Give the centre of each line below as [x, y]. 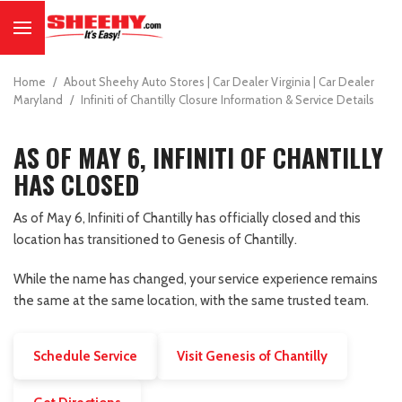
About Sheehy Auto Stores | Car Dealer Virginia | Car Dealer [219, 82]
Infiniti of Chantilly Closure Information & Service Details [227, 100]
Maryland [39, 100]
